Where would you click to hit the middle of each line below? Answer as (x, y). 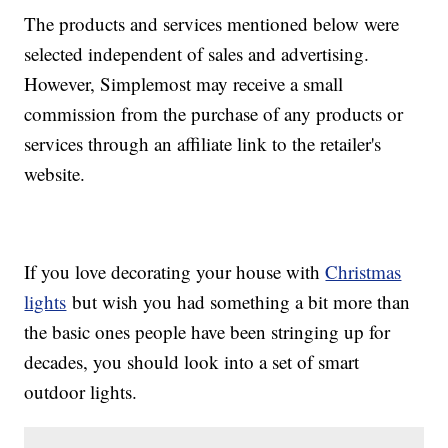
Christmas (363, 272)
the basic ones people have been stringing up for (207, 332)
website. (55, 174)
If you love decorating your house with (175, 272)
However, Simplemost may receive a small (184, 84)
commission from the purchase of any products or (214, 114)
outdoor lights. (81, 392)
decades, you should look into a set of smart (192, 362)
